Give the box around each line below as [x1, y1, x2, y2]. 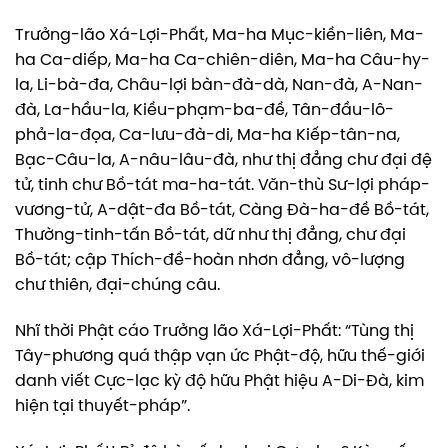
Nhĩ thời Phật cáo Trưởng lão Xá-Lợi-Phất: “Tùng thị [15, 323, 414, 341]
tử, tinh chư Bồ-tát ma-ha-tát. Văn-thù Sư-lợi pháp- [15, 177, 430, 195]
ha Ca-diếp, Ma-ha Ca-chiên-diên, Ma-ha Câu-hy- [15, 52, 430, 70]
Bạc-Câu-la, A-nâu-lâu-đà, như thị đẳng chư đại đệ [15, 152, 432, 170]
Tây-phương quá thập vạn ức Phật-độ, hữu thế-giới [15, 348, 425, 366]
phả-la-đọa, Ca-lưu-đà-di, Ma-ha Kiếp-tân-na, [15, 127, 400, 145]
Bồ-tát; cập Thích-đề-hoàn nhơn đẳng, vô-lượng [15, 252, 405, 270]
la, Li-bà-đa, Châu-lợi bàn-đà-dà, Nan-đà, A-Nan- [15, 77, 423, 95]
